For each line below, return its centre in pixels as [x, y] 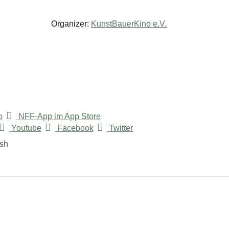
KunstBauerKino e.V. [129, 24]
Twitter [121, 128]
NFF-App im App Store [59, 117]
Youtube [26, 128]
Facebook [75, 128]
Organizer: [70, 24]
